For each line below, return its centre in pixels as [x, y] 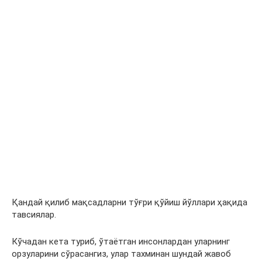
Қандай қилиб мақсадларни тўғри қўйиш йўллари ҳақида [130, 202]
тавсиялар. [34, 215]
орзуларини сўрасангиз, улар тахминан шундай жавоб [121, 254]
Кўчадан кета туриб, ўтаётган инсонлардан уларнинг [121, 242]
